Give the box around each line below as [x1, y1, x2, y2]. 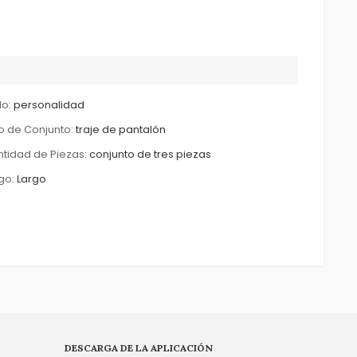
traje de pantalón [75, 121, 166, 137]
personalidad [13, 96, 84, 112]
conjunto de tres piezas [88, 146, 211, 162]
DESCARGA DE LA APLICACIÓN [65, 341, 214, 354]
